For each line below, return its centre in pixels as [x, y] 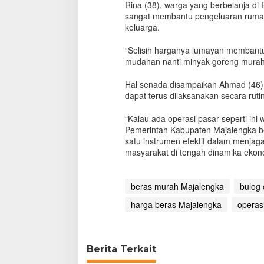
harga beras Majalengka [176, 204]
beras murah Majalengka [177, 186]
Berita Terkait [121, 249]
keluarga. [142, 27]
